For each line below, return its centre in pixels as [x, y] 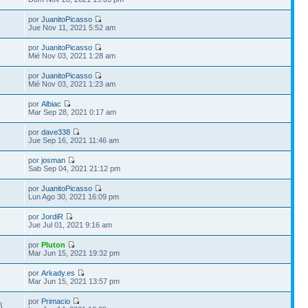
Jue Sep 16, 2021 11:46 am [74, 140]
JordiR [53, 216]
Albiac [52, 103]
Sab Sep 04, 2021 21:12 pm [75, 168]
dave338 [56, 132]
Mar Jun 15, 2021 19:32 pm [74, 253]
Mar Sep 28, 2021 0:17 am [73, 112]
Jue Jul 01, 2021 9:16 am [70, 224]
